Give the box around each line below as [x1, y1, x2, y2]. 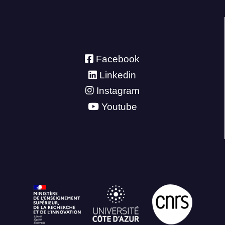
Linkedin [99, 69, 136, 80]
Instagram [96, 85, 140, 96]
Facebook [96, 54, 140, 65]
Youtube [101, 101, 137, 112]
